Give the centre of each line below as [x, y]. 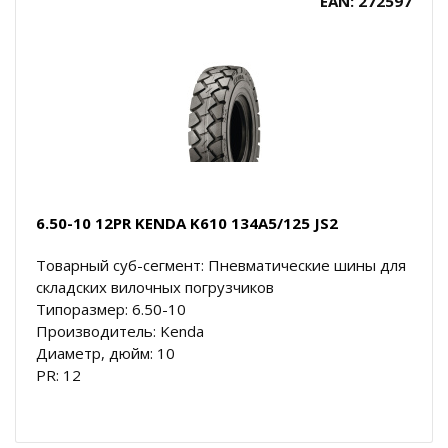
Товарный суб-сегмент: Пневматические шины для [221, 264]
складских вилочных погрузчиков [155, 286]
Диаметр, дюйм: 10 [105, 352]
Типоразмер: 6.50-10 [111, 308]
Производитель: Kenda [120, 330]
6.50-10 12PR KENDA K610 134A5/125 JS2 [187, 222]
